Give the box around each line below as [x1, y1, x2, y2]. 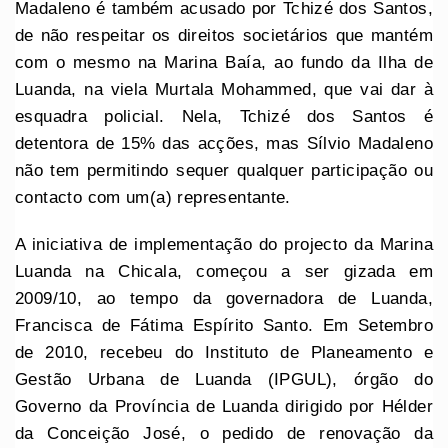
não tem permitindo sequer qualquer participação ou [15, 160, 433, 180]
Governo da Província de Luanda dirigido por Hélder [15, 396, 433, 416]
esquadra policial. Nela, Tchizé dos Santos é [15, 106, 433, 126]
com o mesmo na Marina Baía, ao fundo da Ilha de [15, 52, 433, 72]
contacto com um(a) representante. [15, 187, 297, 207]
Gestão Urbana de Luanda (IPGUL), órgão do [15, 369, 433, 389]
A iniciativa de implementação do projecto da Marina [15, 234, 433, 254]
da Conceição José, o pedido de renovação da [15, 423, 433, 443]
